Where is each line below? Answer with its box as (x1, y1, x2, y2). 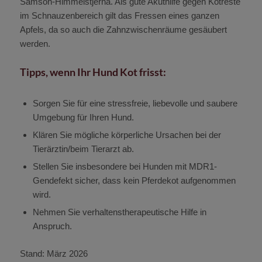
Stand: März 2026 (19, 249, 88, 259)
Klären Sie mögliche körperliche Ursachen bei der (32, 130, 221, 140)
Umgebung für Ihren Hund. (32, 112, 134, 123)
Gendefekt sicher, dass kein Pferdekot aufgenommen (32, 175, 236, 186)
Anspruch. (32, 221, 72, 232)
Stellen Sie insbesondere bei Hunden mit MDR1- (32, 161, 217, 172)
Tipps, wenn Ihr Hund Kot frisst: (19, 65, 166, 79)
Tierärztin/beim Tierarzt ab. (32, 144, 134, 154)
